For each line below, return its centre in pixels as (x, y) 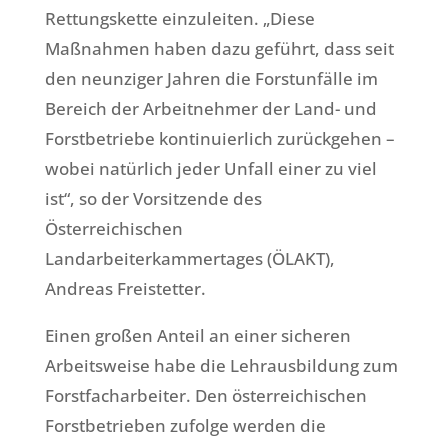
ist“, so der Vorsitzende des (153, 199)
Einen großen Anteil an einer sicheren (197, 336)
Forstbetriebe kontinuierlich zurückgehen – (219, 139)
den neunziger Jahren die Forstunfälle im (211, 79)
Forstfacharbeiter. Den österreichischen (205, 396)
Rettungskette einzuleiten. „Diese (179, 19)
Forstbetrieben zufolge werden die (185, 426)
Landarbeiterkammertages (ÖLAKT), (189, 259)
